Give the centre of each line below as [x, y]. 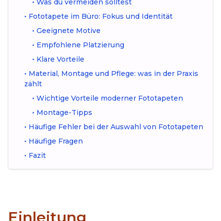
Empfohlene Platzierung [80, 45]
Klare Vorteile [60, 59]
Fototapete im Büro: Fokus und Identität [101, 16]
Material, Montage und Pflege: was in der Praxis [113, 74]
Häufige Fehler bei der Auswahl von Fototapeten [116, 127]
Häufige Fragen [56, 141]
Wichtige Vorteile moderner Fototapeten [110, 98]
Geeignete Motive [69, 31]
